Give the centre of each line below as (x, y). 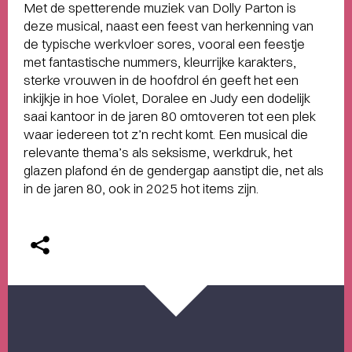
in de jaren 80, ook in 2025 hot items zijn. (141, 188)
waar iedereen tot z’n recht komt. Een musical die (166, 134)
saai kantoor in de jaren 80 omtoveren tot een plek (170, 116)
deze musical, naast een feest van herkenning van (169, 26)
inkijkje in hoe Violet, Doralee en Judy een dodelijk (167, 98)
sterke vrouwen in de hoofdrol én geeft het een (161, 80)
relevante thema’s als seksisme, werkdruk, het (158, 152)
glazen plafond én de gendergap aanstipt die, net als (174, 170)
